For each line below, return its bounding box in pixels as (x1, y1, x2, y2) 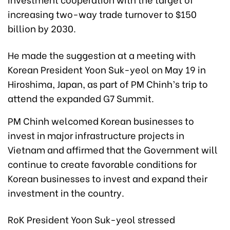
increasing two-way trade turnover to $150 (8, 6, 197, 21)
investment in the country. (8, 185, 124, 199)
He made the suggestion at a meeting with (8, 47, 196, 62)
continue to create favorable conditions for (8, 156, 197, 170)
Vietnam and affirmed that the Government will (8, 142, 218, 156)
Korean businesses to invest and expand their (8, 170, 207, 185)
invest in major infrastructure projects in (8, 127, 184, 142)
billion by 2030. (8, 21, 76, 35)
